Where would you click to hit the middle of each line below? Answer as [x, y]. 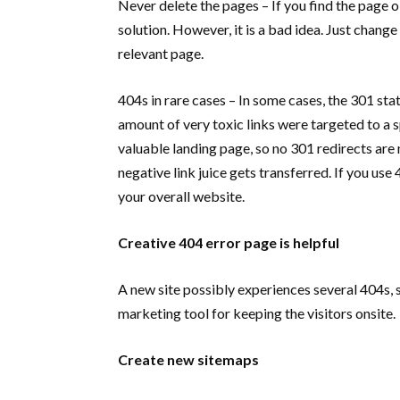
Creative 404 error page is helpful [229, 242]
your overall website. [183, 196]
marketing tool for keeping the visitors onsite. [258, 313]
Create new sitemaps [188, 359]
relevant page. [161, 53]
